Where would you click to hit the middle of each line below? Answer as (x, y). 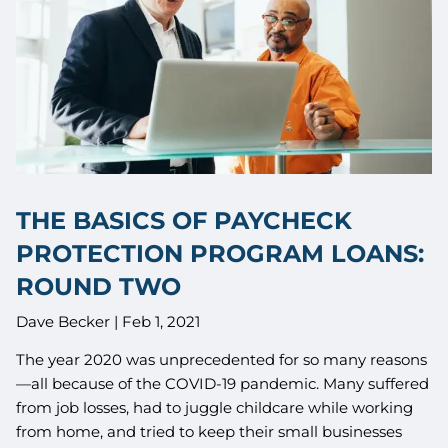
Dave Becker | (69, 321)
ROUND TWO (99, 287)
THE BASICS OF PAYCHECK (184, 221)
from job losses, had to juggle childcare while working (215, 407)
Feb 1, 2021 (161, 321)
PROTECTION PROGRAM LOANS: (220, 254)
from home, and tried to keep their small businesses (209, 431)
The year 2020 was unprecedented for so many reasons (222, 359)
